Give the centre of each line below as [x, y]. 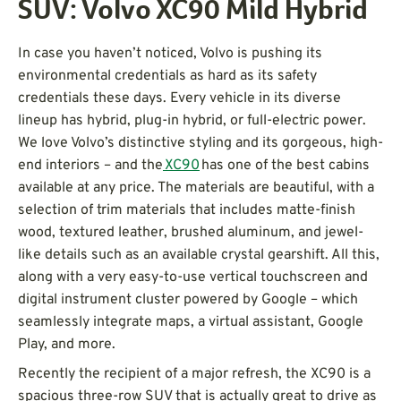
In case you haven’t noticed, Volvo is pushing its [170, 53]
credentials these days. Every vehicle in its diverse [179, 98]
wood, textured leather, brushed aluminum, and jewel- [191, 232]
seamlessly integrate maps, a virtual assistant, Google [191, 322]
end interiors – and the [90, 165]
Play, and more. [67, 344]
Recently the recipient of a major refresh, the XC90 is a [194, 374]
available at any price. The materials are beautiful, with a [196, 188]
